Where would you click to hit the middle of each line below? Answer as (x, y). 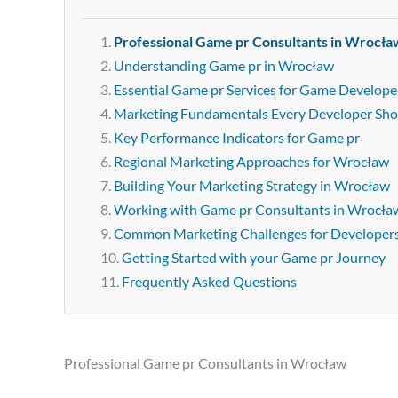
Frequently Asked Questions (209, 281)
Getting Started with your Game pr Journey (254, 257)
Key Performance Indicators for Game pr (237, 137)
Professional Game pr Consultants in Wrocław (205, 363)
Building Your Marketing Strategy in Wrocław (252, 185)
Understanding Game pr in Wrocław (224, 65)
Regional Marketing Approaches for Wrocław (251, 161)
